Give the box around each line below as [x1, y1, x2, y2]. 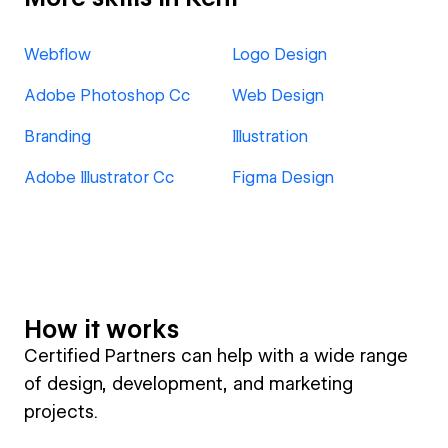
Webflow [24, 45, 91, 64]
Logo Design [232, 45, 327, 64]
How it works [24, 315, 179, 344]
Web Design [232, 86, 324, 105]
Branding [24, 127, 91, 146]
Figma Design [232, 168, 334, 187]
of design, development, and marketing [24, 373, 353, 394]
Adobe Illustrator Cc [24, 168, 174, 187]
